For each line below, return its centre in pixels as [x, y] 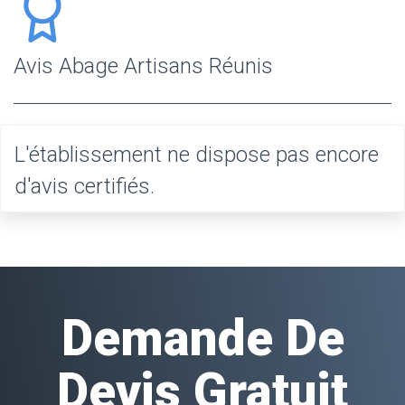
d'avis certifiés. [85, 186]
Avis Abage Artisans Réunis [143, 66]
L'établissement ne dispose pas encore [197, 154]
